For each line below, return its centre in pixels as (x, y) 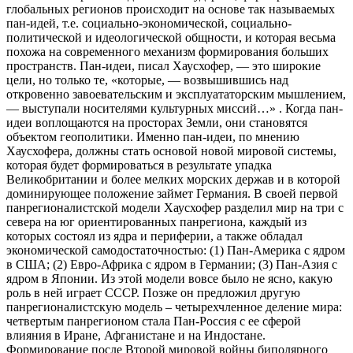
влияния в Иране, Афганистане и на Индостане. (136, 336)
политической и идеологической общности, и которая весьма (171, 38)
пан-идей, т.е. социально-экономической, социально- (149, 24)
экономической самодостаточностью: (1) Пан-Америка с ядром (176, 251)
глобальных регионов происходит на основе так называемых (171, 9)
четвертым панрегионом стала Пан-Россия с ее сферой (154, 321)
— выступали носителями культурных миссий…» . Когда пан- (175, 109)
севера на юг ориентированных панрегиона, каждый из (156, 222)
